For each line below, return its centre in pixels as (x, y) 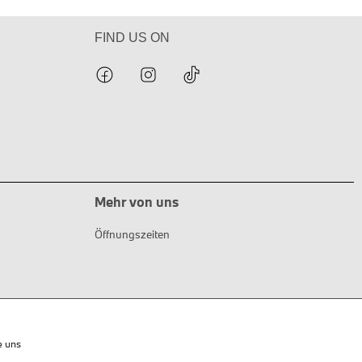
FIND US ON (132, 38)
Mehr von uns (137, 202)
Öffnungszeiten (132, 234)
